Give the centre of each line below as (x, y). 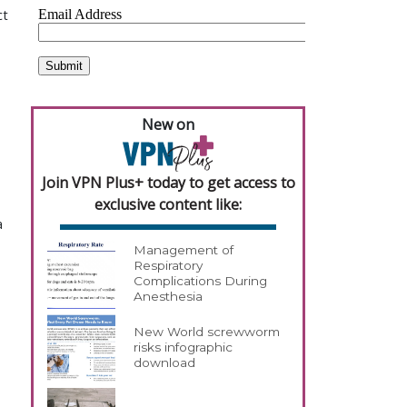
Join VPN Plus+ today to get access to (168, 182)
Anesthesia (169, 297)
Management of (184, 250)
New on (168, 124)
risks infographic (184, 347)
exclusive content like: (168, 204)
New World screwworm (207, 332)
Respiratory (169, 266)
